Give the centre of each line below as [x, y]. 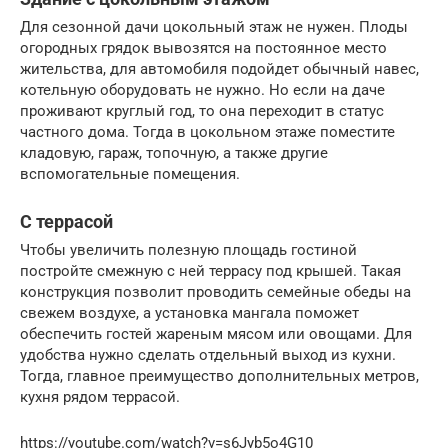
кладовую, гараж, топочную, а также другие [174, 152]
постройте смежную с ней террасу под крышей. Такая [210, 270]
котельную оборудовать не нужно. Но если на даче [202, 89]
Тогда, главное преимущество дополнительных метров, [219, 375]
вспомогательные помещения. [130, 173]
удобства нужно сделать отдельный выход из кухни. [208, 354]
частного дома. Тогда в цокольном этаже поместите [207, 131]
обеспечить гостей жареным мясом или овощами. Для [216, 333]
